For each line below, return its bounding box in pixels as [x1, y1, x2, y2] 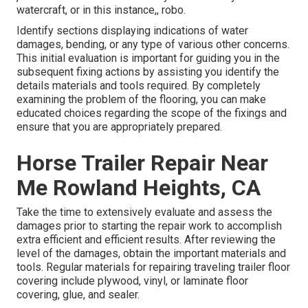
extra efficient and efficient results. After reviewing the [16, 233, 276, 247]
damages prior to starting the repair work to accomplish [16, 219, 282, 233]
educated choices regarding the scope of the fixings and [16, 107, 287, 120]
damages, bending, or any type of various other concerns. [16, 38, 289, 52]
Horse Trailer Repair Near [16, 150, 268, 177]
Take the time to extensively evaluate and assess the [16, 206, 272, 219]
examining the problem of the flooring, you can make [16, 93, 266, 107]
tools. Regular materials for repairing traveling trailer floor [16, 261, 290, 274]
